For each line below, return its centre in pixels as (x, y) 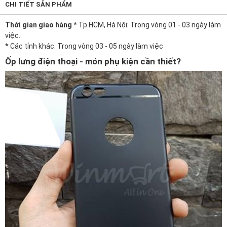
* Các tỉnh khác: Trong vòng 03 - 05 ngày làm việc (84, 46)
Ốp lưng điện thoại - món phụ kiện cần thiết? (93, 61)
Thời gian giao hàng (39, 25)
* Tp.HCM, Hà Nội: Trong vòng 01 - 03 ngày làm (147, 25)
